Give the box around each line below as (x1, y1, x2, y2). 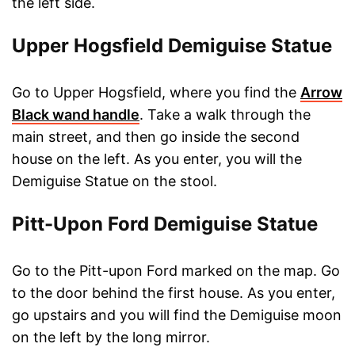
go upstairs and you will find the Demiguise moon (12, 306, 342, 323)
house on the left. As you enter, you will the (12, 150, 302, 167)
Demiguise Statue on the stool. (12, 172, 217, 189)
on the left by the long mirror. (12, 328, 210, 345)
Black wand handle (12, 105, 139, 123)
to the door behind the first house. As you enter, (12, 284, 335, 301)
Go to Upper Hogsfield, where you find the (12, 83, 300, 101)
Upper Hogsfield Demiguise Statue (12, 33, 332, 57)
